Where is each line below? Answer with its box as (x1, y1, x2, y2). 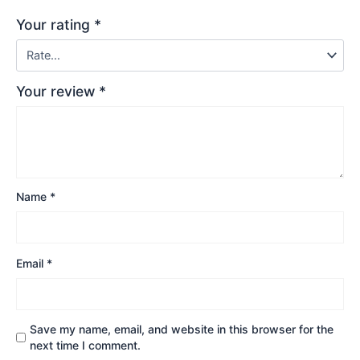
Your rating (16, 16, 94, 34)
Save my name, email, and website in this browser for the (30, 322, 334, 337)
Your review (16, 83, 99, 100)
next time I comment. (30, 338, 141, 353)
